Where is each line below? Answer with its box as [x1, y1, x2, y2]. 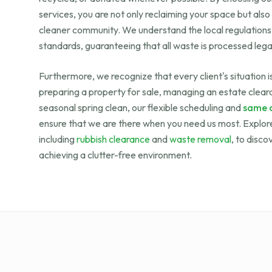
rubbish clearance [76, 133, 150, 145]
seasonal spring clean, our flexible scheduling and [39, 101, 243, 114]
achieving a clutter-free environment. [39, 149, 192, 161]
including [39, 133, 76, 145]
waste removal [169, 133, 231, 145]
